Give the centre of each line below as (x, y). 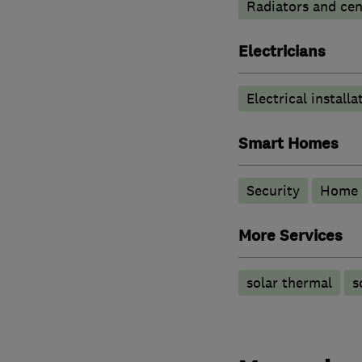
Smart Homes (288, 143)
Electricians (282, 51)
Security (273, 190)
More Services (290, 236)
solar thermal (289, 282)
